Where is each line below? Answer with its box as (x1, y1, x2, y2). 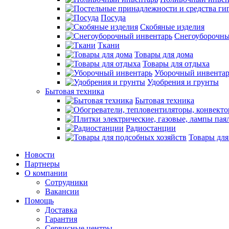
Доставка (45, 205, 77, 214)
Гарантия (45, 215, 77, 223)
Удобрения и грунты (147, 78, 219, 86)
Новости (25, 150, 55, 159)
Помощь (25, 196, 54, 205)
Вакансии (45, 187, 79, 196)
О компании (25, 169, 67, 177)
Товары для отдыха (143, 59, 210, 68)
